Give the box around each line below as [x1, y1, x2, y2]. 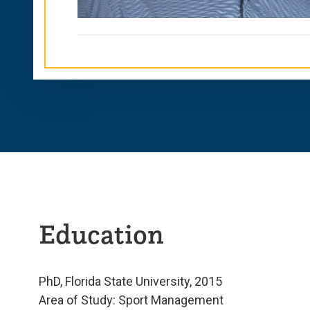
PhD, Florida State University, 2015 [39, 273, 222, 289]
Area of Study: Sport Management [39, 292, 224, 307]
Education [39, 216, 164, 250]
